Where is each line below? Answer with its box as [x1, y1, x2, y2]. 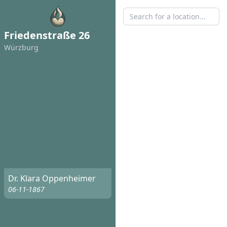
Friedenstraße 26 [4, 28, 90, 42]
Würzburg [4, 43, 39, 52]
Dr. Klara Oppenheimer [8, 173, 96, 184]
